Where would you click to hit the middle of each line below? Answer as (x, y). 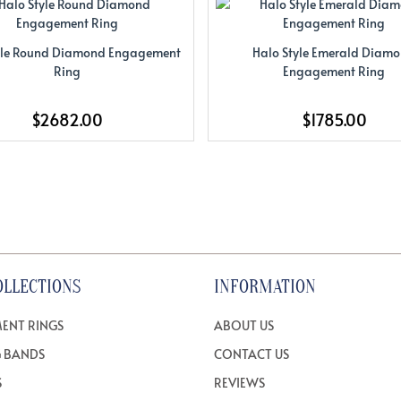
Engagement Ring (334, 72)
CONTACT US (251, 354)
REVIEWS (239, 382)
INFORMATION (264, 286)
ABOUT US (243, 325)
